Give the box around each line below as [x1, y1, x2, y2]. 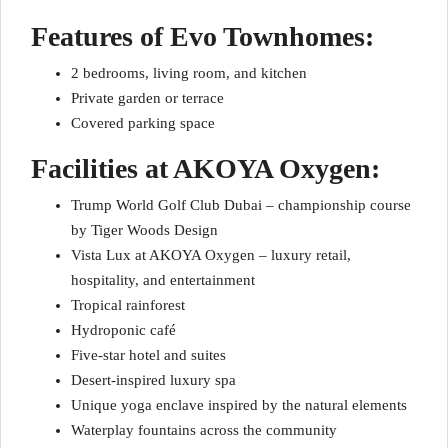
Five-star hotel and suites [71, 347, 226, 363]
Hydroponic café [71, 322, 176, 338]
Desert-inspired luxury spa [71, 372, 236, 388]
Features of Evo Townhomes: [31, 21, 374, 52]
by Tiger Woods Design [71, 222, 218, 238]
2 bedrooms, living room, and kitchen [71, 65, 307, 81]
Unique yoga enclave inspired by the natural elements [71, 397, 407, 413]
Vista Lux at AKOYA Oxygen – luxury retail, [71, 247, 351, 263]
